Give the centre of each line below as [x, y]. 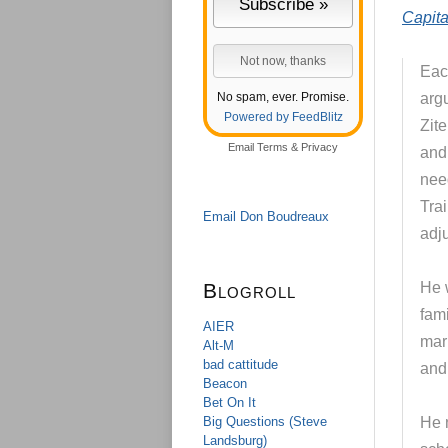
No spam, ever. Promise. [283, 97]
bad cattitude [240, 364]
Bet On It [229, 402]
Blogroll [249, 290]
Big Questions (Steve [265, 421]
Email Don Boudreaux [266, 216]
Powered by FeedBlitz [283, 117]
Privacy [319, 147]
